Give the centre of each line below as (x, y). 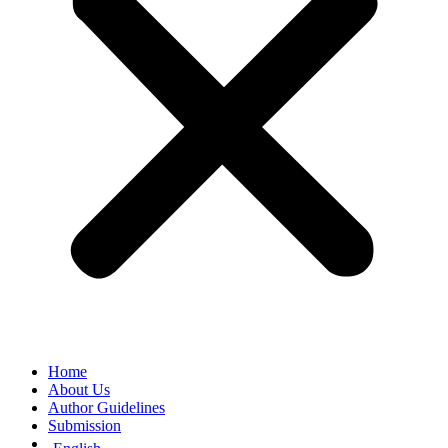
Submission (84, 425)
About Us (79, 389)
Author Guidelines (106, 407)
